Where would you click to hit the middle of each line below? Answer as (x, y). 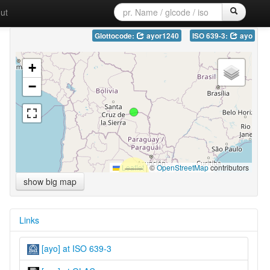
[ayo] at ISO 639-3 (75, 248)
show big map (50, 181)
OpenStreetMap (182, 167)
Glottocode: (115, 36)
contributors (228, 167)
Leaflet (132, 167)
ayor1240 (162, 36)
